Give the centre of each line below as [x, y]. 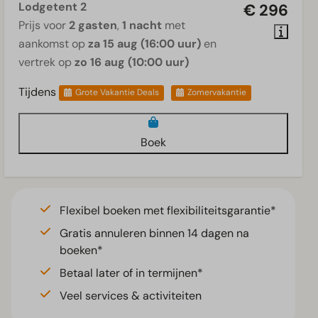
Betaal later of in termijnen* [131, 273]
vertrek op [46, 62]
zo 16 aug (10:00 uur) [132, 62]
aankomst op [53, 43]
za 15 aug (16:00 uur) [144, 43]
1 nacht [142, 25]
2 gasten [93, 25]
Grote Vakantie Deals [117, 93]
